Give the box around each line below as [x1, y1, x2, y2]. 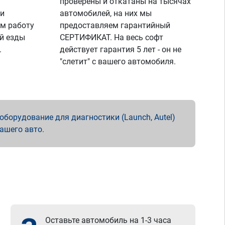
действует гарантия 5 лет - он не [60, 45, 182, 54]
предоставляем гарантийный [60, 21, 171, 30]
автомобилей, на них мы [60, 9, 152, 18]
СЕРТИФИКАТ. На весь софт [60, 33, 164, 42]
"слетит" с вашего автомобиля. [60, 57, 176, 66]
